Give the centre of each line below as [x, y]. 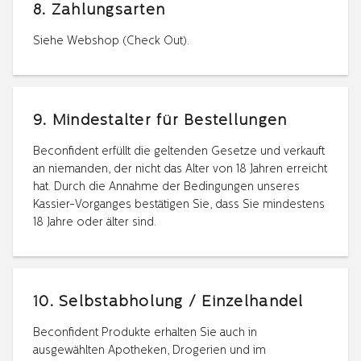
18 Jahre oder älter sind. [95, 222]
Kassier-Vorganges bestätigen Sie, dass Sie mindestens [179, 205]
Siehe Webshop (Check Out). [111, 41]
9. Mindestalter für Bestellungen [160, 121]
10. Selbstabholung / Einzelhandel [168, 302]
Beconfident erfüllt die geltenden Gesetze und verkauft [179, 151]
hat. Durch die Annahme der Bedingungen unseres [166, 187]
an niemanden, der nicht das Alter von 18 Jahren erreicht [180, 169]
